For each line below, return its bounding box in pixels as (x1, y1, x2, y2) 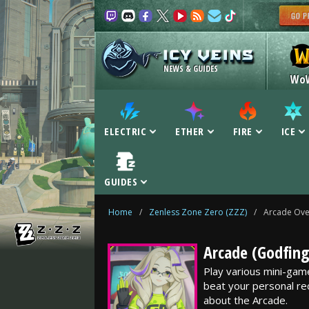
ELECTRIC (104, 124, 146, 138)
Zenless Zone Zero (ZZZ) (149, 206, 247, 218)
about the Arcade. (203, 293, 288, 307)
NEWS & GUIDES (163, 63, 218, 74)
